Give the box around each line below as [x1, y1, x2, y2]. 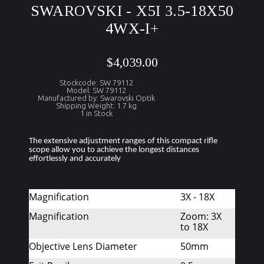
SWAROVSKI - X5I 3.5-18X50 [30, 2, 234, 19]
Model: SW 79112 [67, 86, 126, 94]
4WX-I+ [105, 20, 159, 37]
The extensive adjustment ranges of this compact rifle [29, 137, 217, 146]
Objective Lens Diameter [29, 240, 137, 253]
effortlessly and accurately [29, 154, 121, 163]
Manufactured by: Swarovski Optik [38, 94, 155, 102]
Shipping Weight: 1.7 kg [56, 101, 137, 110]
